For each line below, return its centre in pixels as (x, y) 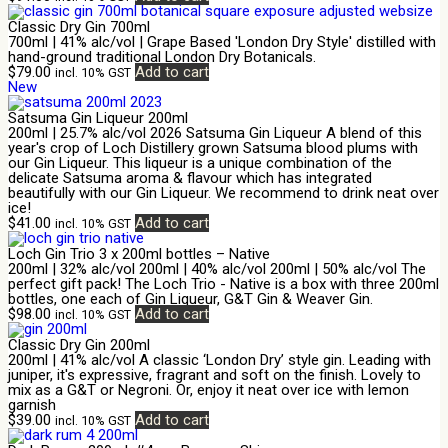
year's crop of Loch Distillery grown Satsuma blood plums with (213, 147)
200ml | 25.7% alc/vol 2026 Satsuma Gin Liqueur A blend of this (215, 132)
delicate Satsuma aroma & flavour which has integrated (190, 177)
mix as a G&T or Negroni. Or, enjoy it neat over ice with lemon (208, 389)
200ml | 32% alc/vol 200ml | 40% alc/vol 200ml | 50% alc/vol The (217, 268)
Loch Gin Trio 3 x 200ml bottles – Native (139, 253)
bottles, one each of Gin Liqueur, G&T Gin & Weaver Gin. (198, 298)
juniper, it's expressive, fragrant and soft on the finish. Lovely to (214, 374)
